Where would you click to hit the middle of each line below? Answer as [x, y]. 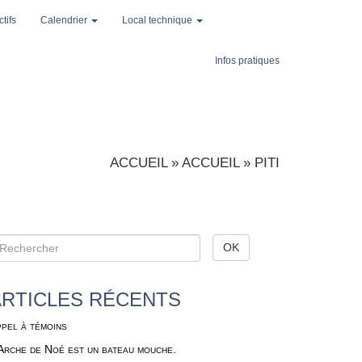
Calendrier [65, 20]
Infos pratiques [247, 61]
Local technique [158, 20]
